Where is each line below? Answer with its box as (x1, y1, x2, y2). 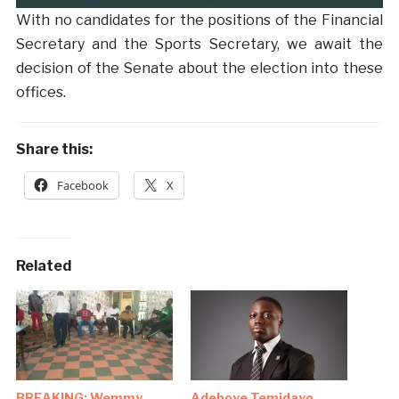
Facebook (56, 176, 109, 193)
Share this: (15, 140, 93, 158)
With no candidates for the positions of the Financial (15, 11, 384, 28)
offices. (15, 83, 66, 101)
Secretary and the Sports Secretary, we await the (15, 35, 384, 53)
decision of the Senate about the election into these (15, 59, 384, 77)
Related (15, 256, 71, 274)
